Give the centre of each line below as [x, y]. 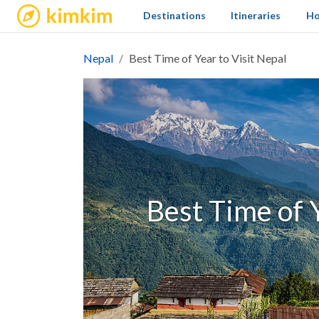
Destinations [175, 15]
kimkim [40, 11]
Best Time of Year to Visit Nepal [208, 58]
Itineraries [256, 15]
